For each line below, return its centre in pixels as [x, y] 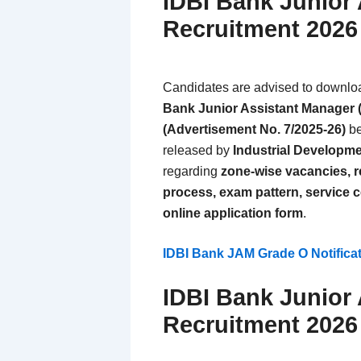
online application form [233, 214]
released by [198, 151]
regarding [192, 172]
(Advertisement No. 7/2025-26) [254, 130]
